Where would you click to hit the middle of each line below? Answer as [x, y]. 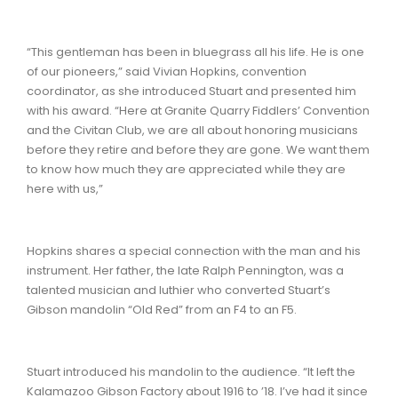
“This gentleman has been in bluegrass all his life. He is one [195, 52]
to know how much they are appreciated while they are [186, 170]
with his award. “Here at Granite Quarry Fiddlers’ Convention [198, 111]
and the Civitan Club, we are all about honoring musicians [192, 131]
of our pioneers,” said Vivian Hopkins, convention [167, 72]
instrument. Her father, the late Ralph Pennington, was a [185, 271]
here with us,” [66, 189]
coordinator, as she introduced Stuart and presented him [191, 92]
